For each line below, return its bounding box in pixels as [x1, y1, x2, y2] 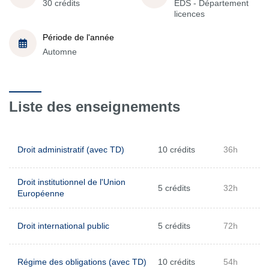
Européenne [17, 189, 64, 198]
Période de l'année [43, 32, 114, 42]
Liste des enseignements [9, 98, 180, 115]
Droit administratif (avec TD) [17, 145, 124, 154]
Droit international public [17, 221, 109, 231]
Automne [43, 46, 77, 56]
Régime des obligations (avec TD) [17, 257, 147, 267]
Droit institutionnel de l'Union [17, 177, 125, 187]
